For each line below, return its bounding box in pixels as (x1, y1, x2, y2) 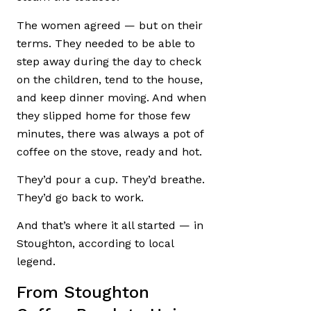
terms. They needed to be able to (17, 36, 195, 50)
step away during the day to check (17, 54, 201, 68)
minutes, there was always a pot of (17, 126, 203, 140)
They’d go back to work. (17, 190, 144, 204)
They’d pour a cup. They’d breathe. (17, 172, 205, 186)
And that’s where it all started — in (17, 219, 203, 233)
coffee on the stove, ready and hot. (17, 144, 202, 158)
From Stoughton (17, 282, 149, 302)
